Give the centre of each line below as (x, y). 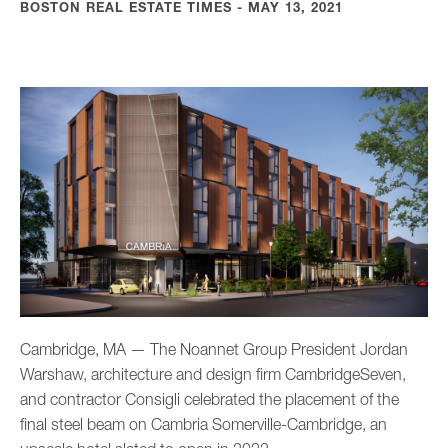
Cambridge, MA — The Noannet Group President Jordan (214, 348)
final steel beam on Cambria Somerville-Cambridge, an (203, 423)
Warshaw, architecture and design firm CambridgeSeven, (213, 373)
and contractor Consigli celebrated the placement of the (209, 398)
